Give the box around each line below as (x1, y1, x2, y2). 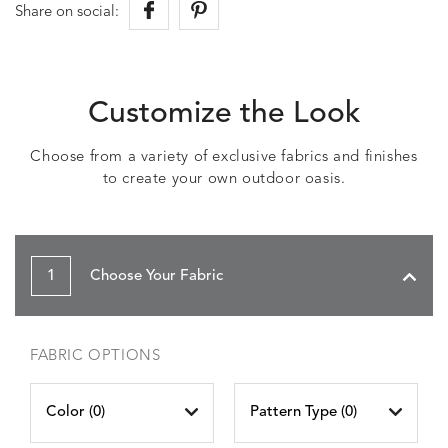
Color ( (46, 405, 93, 420)
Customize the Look (87, 99, 361, 129)
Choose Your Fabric (86, 269, 223, 284)
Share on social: (15, 5, 119, 20)
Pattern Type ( (250, 405, 345, 420)
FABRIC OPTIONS (30, 349, 161, 364)
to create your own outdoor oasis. (102, 172, 346, 187)
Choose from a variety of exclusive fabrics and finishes (30, 150, 418, 165)
